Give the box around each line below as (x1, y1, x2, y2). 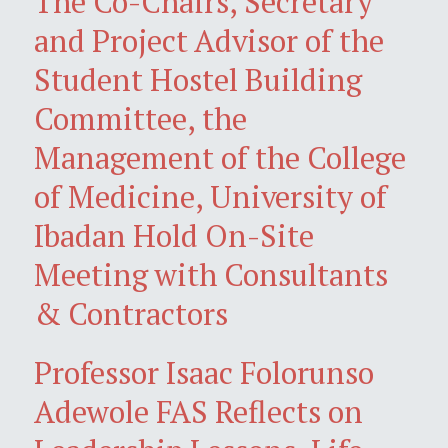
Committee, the (34, 97, 247, 139)
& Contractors (34, 292, 228, 334)
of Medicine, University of (34, 175, 387, 217)
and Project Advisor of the (34, 19, 384, 61)
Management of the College (34, 136, 406, 178)
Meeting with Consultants (34, 253, 388, 295)
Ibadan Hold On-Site (34, 214, 314, 256)
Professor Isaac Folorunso (34, 351, 374, 393)
